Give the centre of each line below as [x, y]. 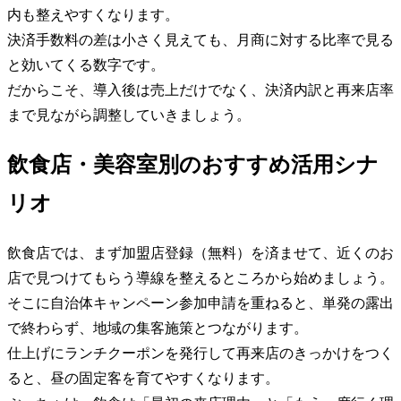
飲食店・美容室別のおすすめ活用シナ [193, 164]
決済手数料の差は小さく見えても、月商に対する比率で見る [200, 39]
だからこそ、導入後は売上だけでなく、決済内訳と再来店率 [200, 90]
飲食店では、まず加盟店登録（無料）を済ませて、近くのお [200, 252]
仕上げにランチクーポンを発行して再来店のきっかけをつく [200, 353]
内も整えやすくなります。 [93, 14]
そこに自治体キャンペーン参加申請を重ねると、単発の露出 [200, 303]
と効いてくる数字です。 [86, 64]
